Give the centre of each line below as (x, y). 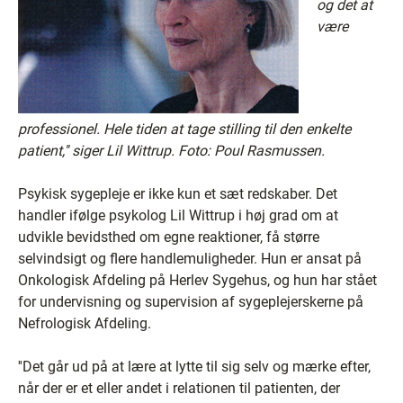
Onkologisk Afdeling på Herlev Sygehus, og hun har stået (197, 280)
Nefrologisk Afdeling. (85, 323)
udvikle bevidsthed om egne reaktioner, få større (169, 237)
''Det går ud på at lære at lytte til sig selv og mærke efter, (194, 367)
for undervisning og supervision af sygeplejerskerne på (191, 302)
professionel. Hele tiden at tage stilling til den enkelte (184, 129)
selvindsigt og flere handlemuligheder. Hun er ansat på (190, 259)
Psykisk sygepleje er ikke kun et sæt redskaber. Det (178, 194)
